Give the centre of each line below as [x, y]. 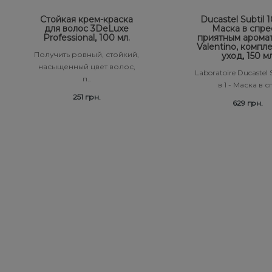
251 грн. [87, 97]
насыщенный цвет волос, [87, 66]
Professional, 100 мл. [87, 37]
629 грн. [247, 103]
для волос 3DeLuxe [87, 28]
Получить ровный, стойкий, [87, 54]
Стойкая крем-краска [87, 19]
